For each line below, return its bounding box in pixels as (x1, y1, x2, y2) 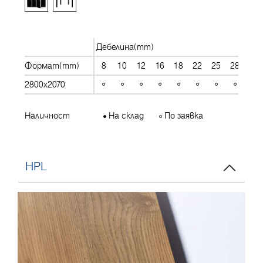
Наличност (25, 109, 70, 122)
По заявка (162, 109, 204, 122)
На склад (106, 109, 144, 122)
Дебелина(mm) (96, 41, 154, 53)
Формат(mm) (25, 59, 79, 72)
